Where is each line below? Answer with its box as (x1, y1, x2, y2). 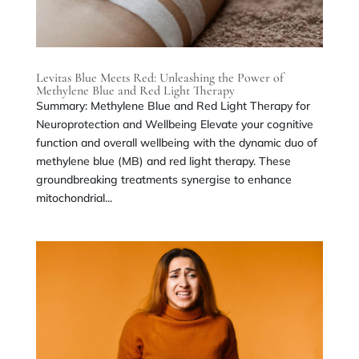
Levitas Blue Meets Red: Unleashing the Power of (35, 69, 284, 86)
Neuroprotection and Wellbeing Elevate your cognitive (35, 116, 313, 131)
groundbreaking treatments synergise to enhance (35, 171, 292, 187)
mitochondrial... (35, 190, 112, 205)
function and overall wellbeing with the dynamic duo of (35, 135, 317, 150)
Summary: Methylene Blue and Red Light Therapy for (35, 98, 310, 113)
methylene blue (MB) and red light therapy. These (35, 153, 291, 168)
